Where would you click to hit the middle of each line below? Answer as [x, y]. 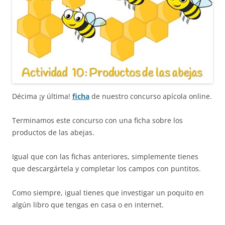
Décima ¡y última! [42, 96]
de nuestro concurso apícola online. [151, 96]
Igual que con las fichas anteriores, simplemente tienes [105, 156]
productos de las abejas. [53, 132]
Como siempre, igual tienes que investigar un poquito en [108, 192]
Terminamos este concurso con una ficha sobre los [97, 120]
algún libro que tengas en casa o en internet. [88, 204]
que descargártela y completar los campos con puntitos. [106, 168]
